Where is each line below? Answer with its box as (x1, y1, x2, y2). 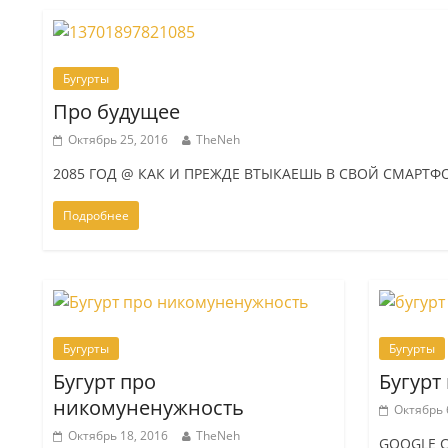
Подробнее (63, 206, 130, 224)
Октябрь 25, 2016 (68, 130, 169, 148)
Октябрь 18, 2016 (68, 426, 169, 444)
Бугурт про (53, 367, 157, 395)
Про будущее (53, 97, 181, 125)
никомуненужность (53, 393, 245, 421)
